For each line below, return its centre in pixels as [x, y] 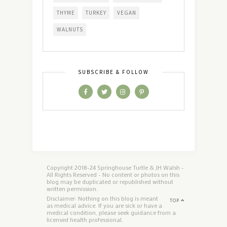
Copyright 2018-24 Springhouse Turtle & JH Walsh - [115, 167]
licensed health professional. [85, 220]
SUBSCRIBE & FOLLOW [113, 72]
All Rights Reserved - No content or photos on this [113, 175]
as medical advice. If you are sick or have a [104, 205]
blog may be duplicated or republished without [110, 182]
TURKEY [96, 13]
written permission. [72, 189]
